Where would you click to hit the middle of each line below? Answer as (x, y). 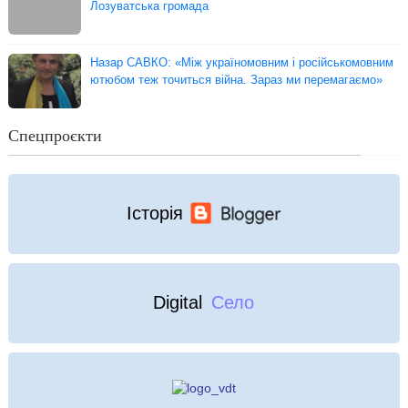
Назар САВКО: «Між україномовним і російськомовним (241, 62)
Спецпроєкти (55, 135)
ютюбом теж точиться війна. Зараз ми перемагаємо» (236, 79)
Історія (154, 214)
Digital (181, 303)
